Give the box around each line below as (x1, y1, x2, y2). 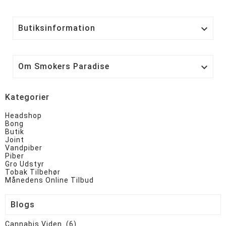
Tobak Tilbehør (5, 167, 61, 176)
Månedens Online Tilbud (5, 176, 94, 184)
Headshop (5, 111, 42, 120)
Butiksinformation (18, 23, 95, 33)
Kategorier (5, 92, 49, 102)
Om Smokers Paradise (18, 61, 109, 71)
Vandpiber (5, 143, 42, 152)
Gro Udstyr (5, 159, 44, 168)
